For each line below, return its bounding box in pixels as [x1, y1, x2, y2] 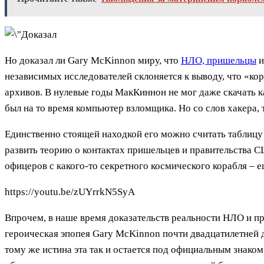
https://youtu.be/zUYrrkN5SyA [5, 186, 135, 198]
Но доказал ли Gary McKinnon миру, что [5, 55, 181, 67]
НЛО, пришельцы [181, 55, 256, 67]
